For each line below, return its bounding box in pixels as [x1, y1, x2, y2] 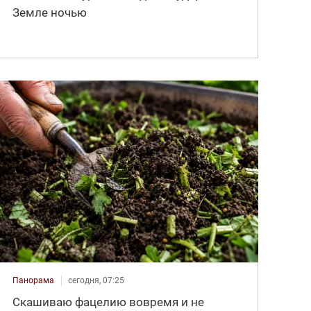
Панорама [12, 275, 55, 285]
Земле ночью [12, 6, 87, 20]
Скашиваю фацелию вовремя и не [12, 294, 205, 309]
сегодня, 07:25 [68, 275, 125, 285]
